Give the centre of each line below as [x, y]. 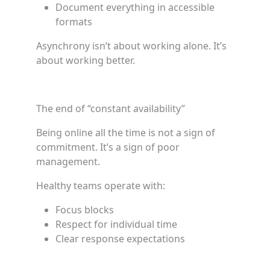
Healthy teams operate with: [101, 186]
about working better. [86, 60]
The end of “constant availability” [111, 108]
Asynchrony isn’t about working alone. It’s [131, 46]
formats [74, 22]
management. [68, 162]
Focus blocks [85, 210]
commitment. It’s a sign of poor [108, 147]
